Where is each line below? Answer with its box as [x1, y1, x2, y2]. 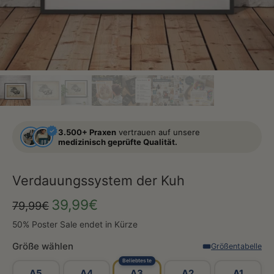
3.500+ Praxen [58, 127, 116, 137]
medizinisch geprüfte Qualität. [58, 137, 177, 147]
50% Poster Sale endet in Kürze [12, 220, 138, 229]
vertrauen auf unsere [116, 127, 200, 137]
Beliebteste [122, 257, 152, 264]
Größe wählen [12, 240, 73, 252]
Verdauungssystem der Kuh [12, 172, 185, 188]
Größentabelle [211, 242, 262, 251]
